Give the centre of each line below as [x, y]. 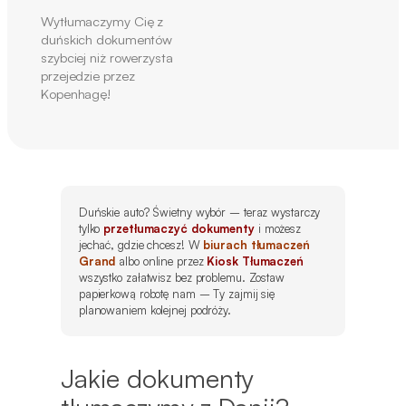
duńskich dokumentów [107, 39]
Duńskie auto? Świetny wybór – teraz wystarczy [199, 212]
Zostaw [266, 277]
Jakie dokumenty [157, 377]
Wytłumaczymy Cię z [102, 21]
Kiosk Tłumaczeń [255, 261]
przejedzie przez [88, 75]
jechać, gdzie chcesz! [133, 244]
